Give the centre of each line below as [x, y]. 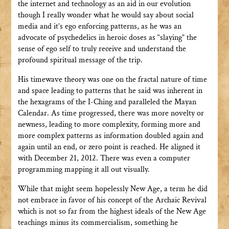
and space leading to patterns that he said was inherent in [110, 91]
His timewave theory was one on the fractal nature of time [112, 80]
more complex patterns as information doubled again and [110, 136]
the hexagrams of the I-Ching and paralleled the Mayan [107, 102]
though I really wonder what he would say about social [106, 15]
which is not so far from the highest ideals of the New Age [112, 212]
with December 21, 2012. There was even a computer [104, 158]
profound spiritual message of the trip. [80, 60]
